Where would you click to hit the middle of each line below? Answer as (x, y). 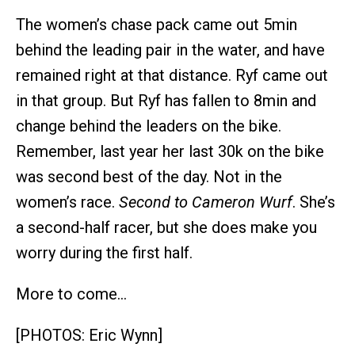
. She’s (314, 202)
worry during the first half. (104, 252)
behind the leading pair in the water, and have (170, 50)
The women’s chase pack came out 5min (157, 24)
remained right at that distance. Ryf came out (172, 75)
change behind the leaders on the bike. (149, 126)
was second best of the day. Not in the (149, 176)
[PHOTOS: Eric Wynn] (89, 335)
